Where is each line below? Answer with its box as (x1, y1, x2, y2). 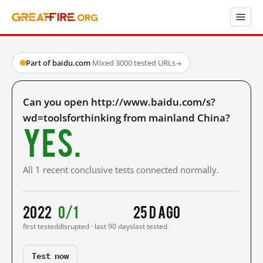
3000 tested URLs (116, 58, 176, 68)
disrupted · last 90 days (58, 221, 133, 231)
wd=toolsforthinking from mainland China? (23, 111, 230, 124)
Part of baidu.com (26, 58, 90, 68)
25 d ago (133, 203, 181, 220)
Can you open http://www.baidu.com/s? (23, 95, 215, 109)
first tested (23, 221, 58, 231)
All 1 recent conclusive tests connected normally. (23, 164, 219, 176)
